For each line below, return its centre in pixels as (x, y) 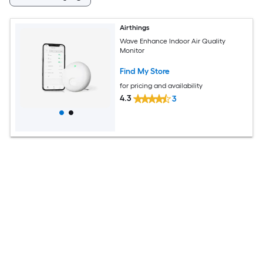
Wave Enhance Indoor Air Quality (173, 41)
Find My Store (145, 71)
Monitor (132, 50)
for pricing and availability (161, 85)
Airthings (135, 28)
